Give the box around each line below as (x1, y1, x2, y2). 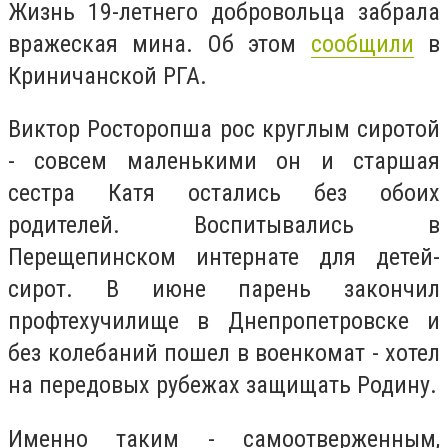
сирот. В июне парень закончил (8, 275, 440, 304)
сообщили (310, 29, 414, 58)
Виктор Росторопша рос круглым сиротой (8, 115, 440, 144)
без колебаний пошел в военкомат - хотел (8, 339, 440, 368)
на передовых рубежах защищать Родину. (8, 371, 437, 400)
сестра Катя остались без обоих (8, 179, 440, 208)
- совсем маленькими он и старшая (8, 147, 440, 176)
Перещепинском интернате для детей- (8, 243, 440, 272)
